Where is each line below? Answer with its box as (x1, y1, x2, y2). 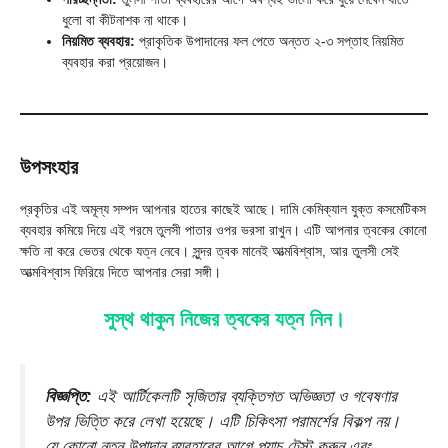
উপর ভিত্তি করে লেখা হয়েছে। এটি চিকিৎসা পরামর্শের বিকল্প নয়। (45, 411, 400, 431)
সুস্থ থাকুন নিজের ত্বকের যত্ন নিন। (103, 307, 345, 330)
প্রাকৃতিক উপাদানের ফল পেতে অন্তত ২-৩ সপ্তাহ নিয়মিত (135, 32, 404, 49)
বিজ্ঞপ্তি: (45, 386, 92, 406)
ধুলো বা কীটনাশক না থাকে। (62, 11, 188, 28)
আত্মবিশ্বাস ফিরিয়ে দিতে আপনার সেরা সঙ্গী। (20, 263, 221, 280)
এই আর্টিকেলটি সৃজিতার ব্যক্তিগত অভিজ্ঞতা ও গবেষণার (92, 386, 397, 406)
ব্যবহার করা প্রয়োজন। (62, 53, 168, 70)
